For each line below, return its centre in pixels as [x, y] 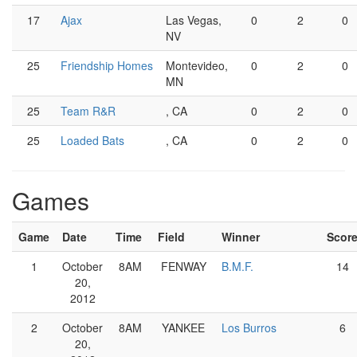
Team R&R [88, 111]
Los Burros [249, 328]
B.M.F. [237, 266]
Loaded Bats [92, 140]
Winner [241, 237]
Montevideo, [197, 65]
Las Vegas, [194, 20]
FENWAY [183, 266]
